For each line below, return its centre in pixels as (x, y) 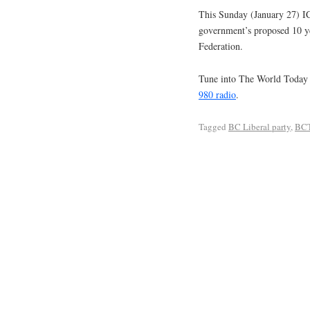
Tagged (212, 126)
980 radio (217, 94)
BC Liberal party (259, 126)
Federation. (221, 46)
